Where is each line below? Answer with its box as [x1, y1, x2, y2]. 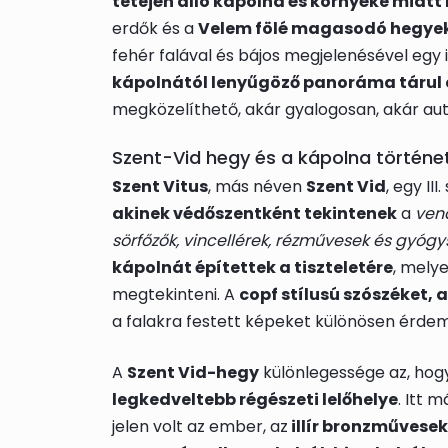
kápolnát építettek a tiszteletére [112, 256, 393, 280]
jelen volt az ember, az [112, 415, 288, 439]
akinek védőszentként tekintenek [112, 202, 397, 226]
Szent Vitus [112, 175, 208, 199]
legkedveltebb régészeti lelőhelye [112, 388, 398, 412]
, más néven [208, 175, 306, 199]
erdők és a [112, 17, 198, 41]
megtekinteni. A [112, 283, 239, 307]
